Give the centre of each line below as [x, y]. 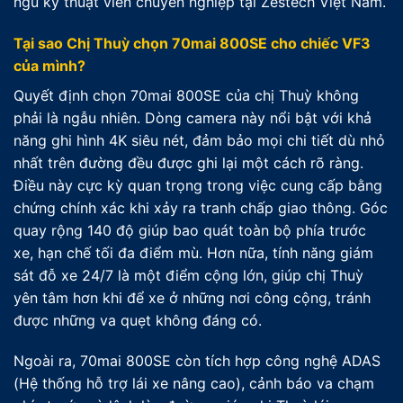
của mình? [49, 65]
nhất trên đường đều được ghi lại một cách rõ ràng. [188, 162]
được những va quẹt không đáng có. [138, 320]
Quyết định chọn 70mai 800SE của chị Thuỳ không [186, 95]
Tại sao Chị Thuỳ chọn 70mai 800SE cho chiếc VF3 [192, 43]
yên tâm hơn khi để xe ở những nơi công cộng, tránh [192, 297]
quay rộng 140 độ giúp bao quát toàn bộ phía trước [190, 230]
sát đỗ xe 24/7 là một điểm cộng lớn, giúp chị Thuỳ [188, 275]
